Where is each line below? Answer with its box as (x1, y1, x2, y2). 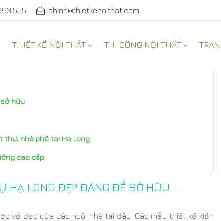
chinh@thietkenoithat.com (48, 6, 140, 15)
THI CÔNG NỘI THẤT (104, 40, 181, 50)
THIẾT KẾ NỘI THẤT (12, 40, 86, 50)
